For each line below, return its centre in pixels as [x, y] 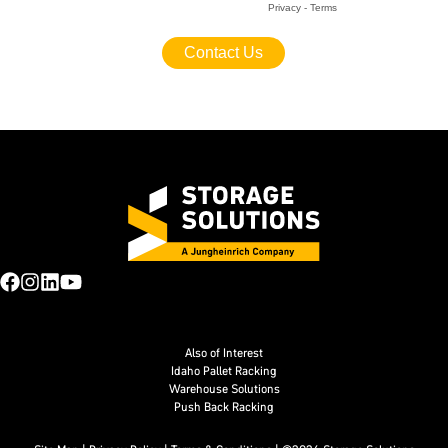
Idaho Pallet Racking [224, 370]
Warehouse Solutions [224, 388]
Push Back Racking [224, 406]
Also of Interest [224, 352]
